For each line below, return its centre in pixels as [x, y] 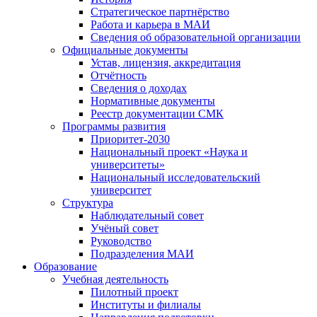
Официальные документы [125, 50]
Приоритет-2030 [130, 139]
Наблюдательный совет [147, 216]
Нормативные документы [153, 101]
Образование [65, 267]
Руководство [121, 241]
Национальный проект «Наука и [169, 152]
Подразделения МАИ [142, 254]
